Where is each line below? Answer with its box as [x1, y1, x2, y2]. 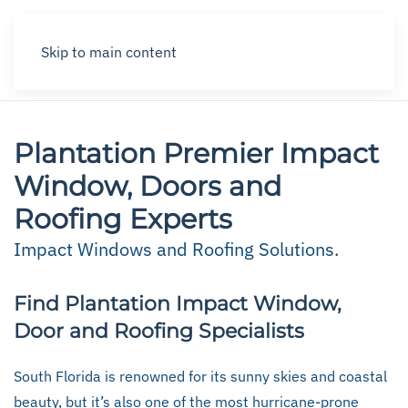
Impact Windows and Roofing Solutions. [14, 237, 339, 261]
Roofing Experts [14, 202, 232, 236]
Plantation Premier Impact [14, 137, 379, 170]
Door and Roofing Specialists [14, 319, 304, 343]
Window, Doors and [14, 169, 281, 203]
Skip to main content [41, 43, 177, 61]
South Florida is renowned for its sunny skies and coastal [14, 367, 387, 385]
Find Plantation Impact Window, [14, 291, 342, 316]
